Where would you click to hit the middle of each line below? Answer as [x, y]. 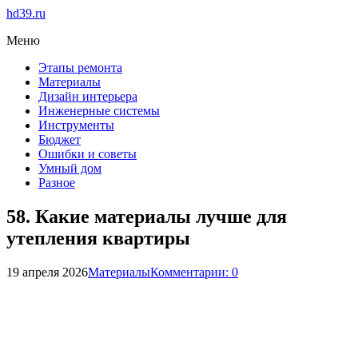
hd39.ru [26, 13]
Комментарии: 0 [194, 272]
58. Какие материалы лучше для [147, 216]
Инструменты [76, 125]
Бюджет [60, 139]
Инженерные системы [99, 111]
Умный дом [70, 168]
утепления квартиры [98, 238]
